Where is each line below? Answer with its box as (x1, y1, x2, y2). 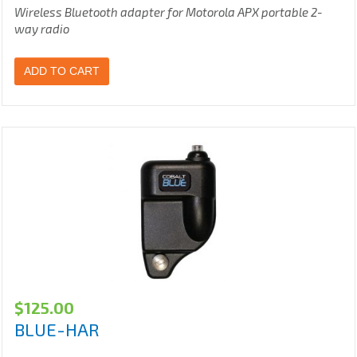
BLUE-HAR (14, 319, 100, 340)
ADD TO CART (24, 65, 100, 78)
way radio (14, 22, 69, 37)
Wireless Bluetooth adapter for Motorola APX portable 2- (14, 5, 323, 20)
